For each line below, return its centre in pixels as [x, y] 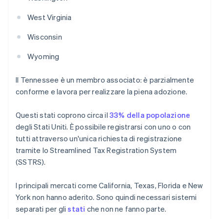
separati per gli [42, 209]
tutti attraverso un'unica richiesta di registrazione [99, 139]
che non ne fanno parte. [126, 209]
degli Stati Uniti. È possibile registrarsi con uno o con [103, 127]
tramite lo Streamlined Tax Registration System [96, 150]
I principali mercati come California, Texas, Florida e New [109, 186]
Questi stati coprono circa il [63, 115]
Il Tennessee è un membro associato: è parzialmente [105, 80]
